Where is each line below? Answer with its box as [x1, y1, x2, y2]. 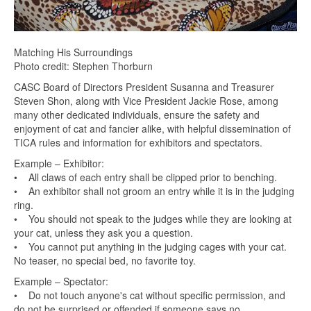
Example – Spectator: [14, 274, 108, 288]
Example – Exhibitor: [14, 156, 118, 170]
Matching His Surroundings [14, 45, 133, 59]
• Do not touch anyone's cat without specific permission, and [14, 288, 285, 302]
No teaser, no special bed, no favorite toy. [14, 253, 196, 267]
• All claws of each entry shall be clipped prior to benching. [14, 170, 277, 184]
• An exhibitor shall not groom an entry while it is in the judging [14, 184, 294, 198]
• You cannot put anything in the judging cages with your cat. [14, 239, 287, 253]
